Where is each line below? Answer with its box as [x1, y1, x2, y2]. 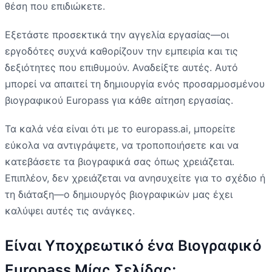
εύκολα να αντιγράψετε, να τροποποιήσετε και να [5, 138, 239, 151]
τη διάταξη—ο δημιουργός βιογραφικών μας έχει [5, 188, 233, 200]
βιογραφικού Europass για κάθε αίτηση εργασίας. [5, 93, 233, 106]
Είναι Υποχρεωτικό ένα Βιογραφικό [5, 236, 262, 254]
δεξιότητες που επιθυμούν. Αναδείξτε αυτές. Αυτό [5, 61, 238, 73]
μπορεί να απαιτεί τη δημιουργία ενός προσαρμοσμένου [5, 77, 265, 90]
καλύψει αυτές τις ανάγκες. [5, 204, 135, 217]
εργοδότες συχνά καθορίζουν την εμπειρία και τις [5, 44, 238, 57]
